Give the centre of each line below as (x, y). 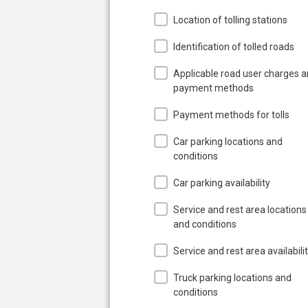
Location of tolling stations (230, 20)
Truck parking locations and (232, 277)
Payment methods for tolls (231, 114)
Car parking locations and (228, 141)
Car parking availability (222, 183)
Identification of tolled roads (234, 46)
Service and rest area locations (240, 209)
